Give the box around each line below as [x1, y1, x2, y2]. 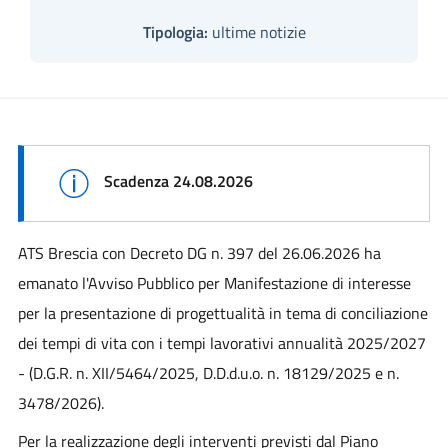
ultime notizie [207, 19, 306, 44]
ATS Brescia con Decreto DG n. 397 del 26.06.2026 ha [17, 240, 381, 265]
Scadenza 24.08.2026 [103, 168, 253, 193]
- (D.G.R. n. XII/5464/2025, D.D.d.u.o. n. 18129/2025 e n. [17, 360, 399, 385]
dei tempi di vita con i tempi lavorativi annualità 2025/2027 [17, 330, 426, 355]
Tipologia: [142, 19, 208, 44]
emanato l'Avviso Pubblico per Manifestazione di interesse [17, 270, 411, 295]
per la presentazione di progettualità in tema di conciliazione [17, 300, 428, 325]
